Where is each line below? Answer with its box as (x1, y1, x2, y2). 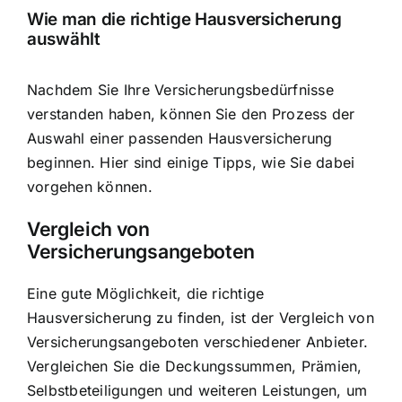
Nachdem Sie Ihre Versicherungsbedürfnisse (27, 80, 334, 99)
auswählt (27, 29, 100, 50)
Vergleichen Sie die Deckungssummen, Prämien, (27, 357, 363, 376)
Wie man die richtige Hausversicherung (27, 9, 342, 31)
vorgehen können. (27, 177, 153, 196)
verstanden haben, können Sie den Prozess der (27, 104, 355, 123)
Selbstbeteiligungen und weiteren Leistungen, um (27, 381, 368, 400)
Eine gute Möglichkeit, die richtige (27, 284, 265, 303)
